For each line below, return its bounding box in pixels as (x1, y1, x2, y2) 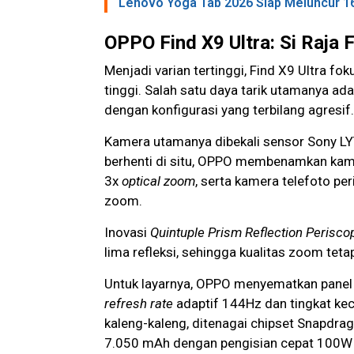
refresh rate (104, 296, 173, 312)
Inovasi (104, 224, 150, 241)
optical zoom (122, 173, 195, 190)
